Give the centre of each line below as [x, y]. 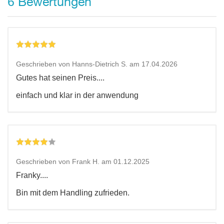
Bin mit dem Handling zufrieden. [73, 193]
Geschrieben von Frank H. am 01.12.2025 [83, 162]
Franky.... [32, 175]
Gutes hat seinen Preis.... [60, 78]
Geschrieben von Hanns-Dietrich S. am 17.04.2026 [97, 64]
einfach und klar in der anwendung [77, 95]
